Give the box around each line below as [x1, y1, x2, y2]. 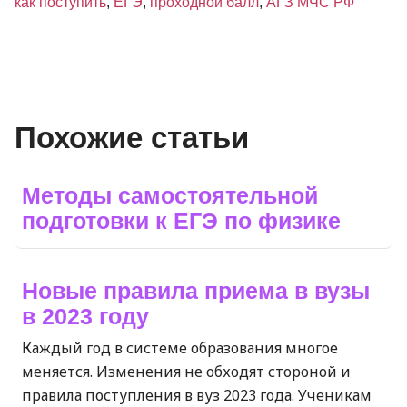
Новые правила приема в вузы [22, 277, 370, 303]
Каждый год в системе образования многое [22, 337, 338, 358]
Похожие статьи [15, 120, 249, 154]
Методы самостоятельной [22, 182, 318, 208]
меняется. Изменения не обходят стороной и [22, 361, 351, 382]
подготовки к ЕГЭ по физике [22, 207, 341, 233]
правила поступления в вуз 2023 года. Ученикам [22, 384, 372, 405]
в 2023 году [22, 303, 149, 329]
